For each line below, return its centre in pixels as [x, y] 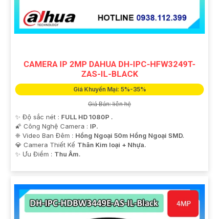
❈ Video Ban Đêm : [45, 135]
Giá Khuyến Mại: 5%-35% [109, 89]
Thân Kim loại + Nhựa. [112, 144]
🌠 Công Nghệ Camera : [53, 126]
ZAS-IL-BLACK [109, 74]
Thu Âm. [67, 154]
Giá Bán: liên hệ [109, 104]
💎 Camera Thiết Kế [46, 144]
